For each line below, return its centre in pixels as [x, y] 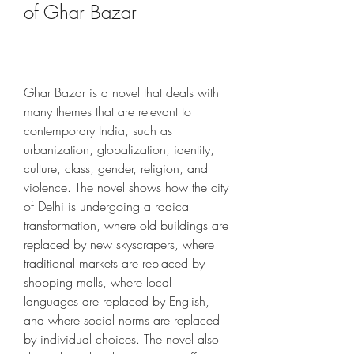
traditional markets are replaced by [114, 263]
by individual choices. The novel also [121, 339]
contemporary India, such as [98, 130]
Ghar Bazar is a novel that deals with [121, 92]
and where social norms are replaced [122, 320]
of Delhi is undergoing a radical [107, 206]
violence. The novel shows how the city [126, 187]
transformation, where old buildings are [126, 225]
